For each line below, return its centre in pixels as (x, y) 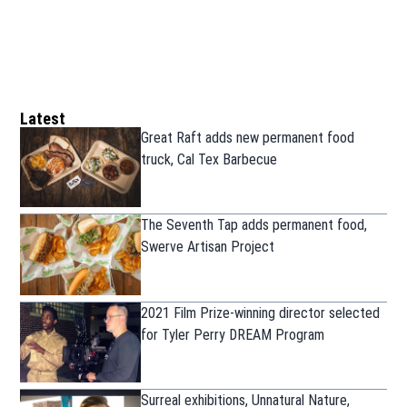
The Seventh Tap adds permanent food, (254, 225)
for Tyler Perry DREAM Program (233, 334)
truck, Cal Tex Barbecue (209, 159)
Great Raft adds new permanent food (248, 137)
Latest (43, 118)
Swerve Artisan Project (208, 247)
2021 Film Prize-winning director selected (261, 313)
